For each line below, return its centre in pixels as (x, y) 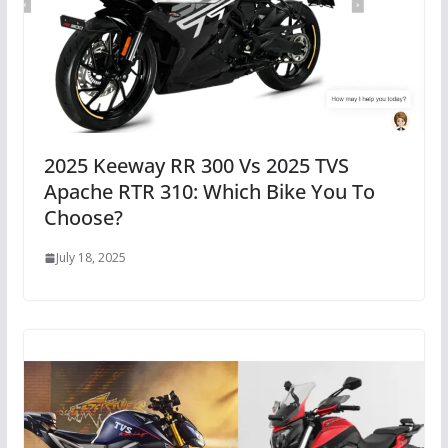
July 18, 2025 (90, 258)
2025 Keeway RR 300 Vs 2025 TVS (196, 166)
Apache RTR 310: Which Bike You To (209, 192)
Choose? (83, 218)
